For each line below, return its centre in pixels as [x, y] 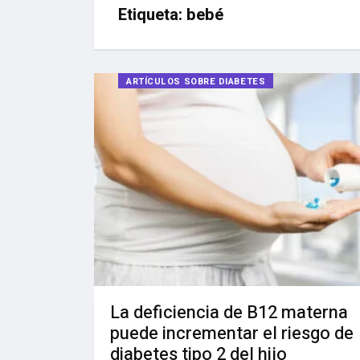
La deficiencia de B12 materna [229, 312]
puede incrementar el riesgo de [232, 333]
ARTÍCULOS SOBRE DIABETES [196, 82]
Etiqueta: [152, 15]
